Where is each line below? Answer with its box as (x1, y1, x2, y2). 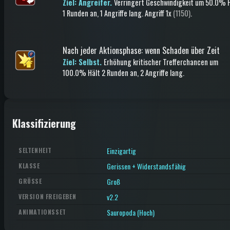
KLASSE (18, 161, 40, 170)
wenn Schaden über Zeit (145, 44, 220, 56)
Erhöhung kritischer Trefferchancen (104, 56, 208, 67)
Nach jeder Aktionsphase (63, 44, 141, 56)
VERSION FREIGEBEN (18, 192, 76, 201)
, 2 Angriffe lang (137, 67, 183, 78)
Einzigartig (107, 145, 136, 157)
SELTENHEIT (18, 146, 52, 155)
